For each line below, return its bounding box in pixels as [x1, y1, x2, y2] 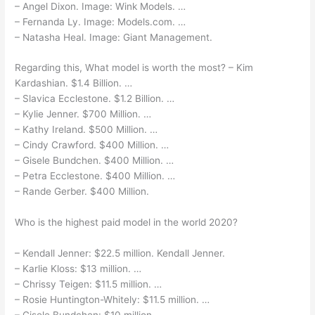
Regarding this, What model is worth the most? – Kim [15, 62, 254, 74]
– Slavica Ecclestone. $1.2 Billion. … [15, 93, 175, 105]
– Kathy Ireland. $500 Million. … [15, 124, 158, 136]
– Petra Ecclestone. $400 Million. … [15, 170, 176, 182]
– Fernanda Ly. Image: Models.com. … [15, 15, 186, 27]
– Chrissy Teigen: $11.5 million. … [15, 278, 162, 290]
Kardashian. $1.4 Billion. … [15, 77, 133, 89]
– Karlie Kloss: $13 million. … [15, 263, 142, 275]
